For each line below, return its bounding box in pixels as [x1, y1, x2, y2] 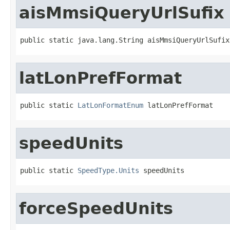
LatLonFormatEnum [78, 101, 143, 109]
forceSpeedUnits [19, 199, 173, 218]
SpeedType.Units [78, 166, 139, 175]
